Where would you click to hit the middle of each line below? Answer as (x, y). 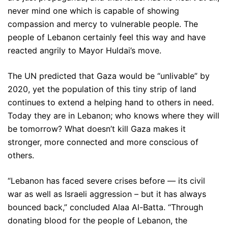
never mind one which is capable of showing (93, 11)
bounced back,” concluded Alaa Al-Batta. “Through (105, 207)
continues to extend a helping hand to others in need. (111, 103)
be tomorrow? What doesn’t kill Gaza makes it (97, 129)
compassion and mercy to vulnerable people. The (103, 24)
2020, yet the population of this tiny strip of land (102, 89)
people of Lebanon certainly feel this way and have (107, 37)
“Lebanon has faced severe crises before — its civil (106, 181)
